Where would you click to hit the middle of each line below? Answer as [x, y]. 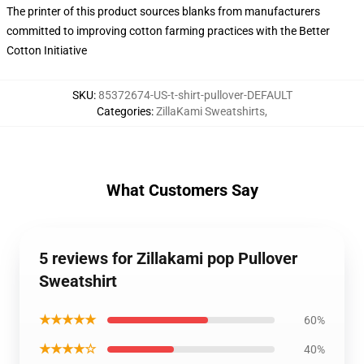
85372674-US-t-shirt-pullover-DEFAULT [195, 95]
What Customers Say [182, 190]
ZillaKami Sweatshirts [210, 111]
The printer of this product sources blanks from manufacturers [163, 11]
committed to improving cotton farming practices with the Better [168, 31]
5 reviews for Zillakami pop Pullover [168, 258]
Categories [124, 111]
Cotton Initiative [47, 50]
